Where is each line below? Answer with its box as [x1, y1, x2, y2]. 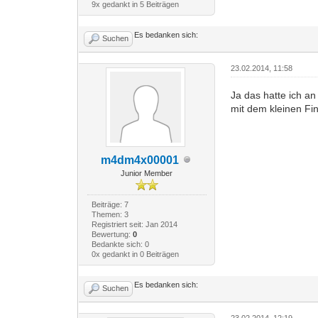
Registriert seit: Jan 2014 [91, 219, 177, 229]
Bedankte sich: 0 [91, 239, 149, 248]
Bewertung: [91, 229, 133, 238]
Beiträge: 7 [91, 199, 128, 209]
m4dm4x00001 [100, 153, 179, 166]
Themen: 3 [91, 209, 128, 219]
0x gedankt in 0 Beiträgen [91, 249, 179, 258]
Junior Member [121, 168, 173, 177]
